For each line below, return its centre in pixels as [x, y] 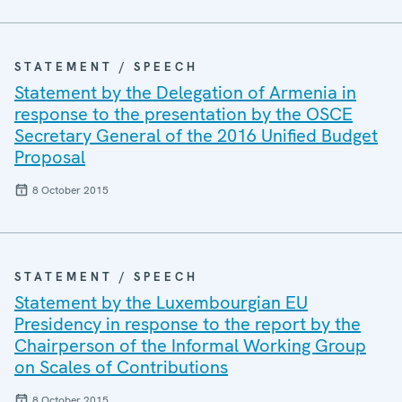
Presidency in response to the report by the [188, 324]
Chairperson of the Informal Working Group [190, 345]
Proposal [50, 157]
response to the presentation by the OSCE [184, 114]
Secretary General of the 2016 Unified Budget [196, 135]
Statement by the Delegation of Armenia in [185, 92]
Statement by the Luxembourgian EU [161, 302]
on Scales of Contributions [121, 367]
